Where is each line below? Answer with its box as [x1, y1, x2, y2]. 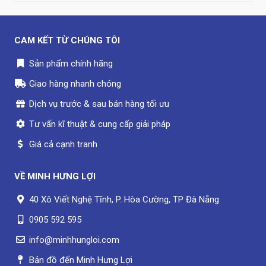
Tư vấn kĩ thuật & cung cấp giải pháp [29, 118, 170, 129]
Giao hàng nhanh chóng [29, 78, 121, 89]
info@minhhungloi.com [29, 234, 119, 245]
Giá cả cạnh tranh [29, 138, 97, 150]
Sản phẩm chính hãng [29, 58, 113, 69]
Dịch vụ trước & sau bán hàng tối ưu [29, 98, 169, 109]
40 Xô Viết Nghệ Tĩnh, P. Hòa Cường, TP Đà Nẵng [29, 194, 219, 205]
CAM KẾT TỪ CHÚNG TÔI [14, 34, 120, 46]
